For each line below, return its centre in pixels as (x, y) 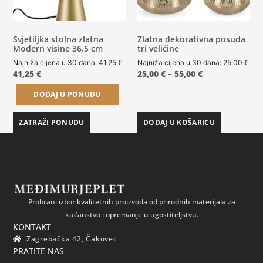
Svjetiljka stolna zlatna (58, 39)
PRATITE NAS (39, 251)
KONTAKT (32, 227)
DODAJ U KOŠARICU (179, 123)
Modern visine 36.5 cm (58, 49)
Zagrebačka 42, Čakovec (72, 238)
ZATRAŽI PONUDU (52, 123)
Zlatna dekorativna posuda (191, 39)
